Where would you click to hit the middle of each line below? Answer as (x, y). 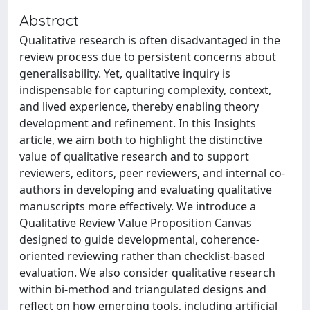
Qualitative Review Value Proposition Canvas (136, 223)
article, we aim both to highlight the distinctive (141, 140)
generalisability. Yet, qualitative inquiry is (125, 73)
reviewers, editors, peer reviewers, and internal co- (152, 173)
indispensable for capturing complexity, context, (145, 90)
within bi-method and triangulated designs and (143, 289)
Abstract (49, 20)
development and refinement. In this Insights (138, 123)
